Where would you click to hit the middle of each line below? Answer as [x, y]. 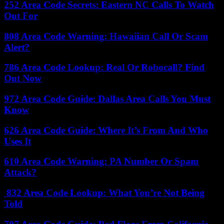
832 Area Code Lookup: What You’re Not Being [104, 193]
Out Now [23, 78]
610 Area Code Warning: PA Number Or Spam [101, 161]
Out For [21, 15]
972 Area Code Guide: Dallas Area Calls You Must [107, 98]
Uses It [17, 141]
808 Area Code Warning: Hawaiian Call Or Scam [106, 36]
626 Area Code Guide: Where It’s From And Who [106, 130]
